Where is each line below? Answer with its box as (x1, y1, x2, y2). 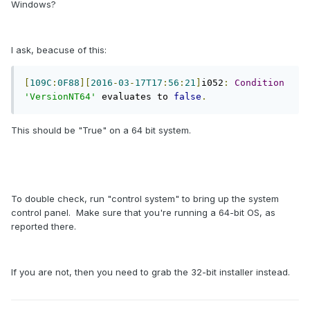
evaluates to (96, 91, 174, 102)
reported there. (11, 221, 76, 232)
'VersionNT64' (24, 91, 96, 102)
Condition (235, 77, 284, 89)
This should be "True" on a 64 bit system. (11, 125, 194, 136)
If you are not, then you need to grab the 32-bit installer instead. (11, 266, 293, 278)
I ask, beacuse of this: (11, 44, 107, 56)
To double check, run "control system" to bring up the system (11, 193, 279, 205)
